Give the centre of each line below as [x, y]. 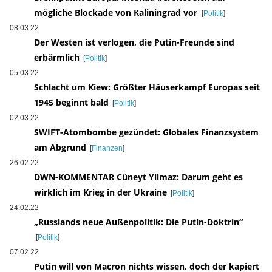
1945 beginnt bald [71, 103]
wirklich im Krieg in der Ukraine [100, 192]
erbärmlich [56, 58]
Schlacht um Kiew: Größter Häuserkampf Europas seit [147, 87]
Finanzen [107, 148]
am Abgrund [60, 148]
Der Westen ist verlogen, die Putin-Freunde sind [134, 42]
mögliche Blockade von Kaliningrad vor [117, 13]
